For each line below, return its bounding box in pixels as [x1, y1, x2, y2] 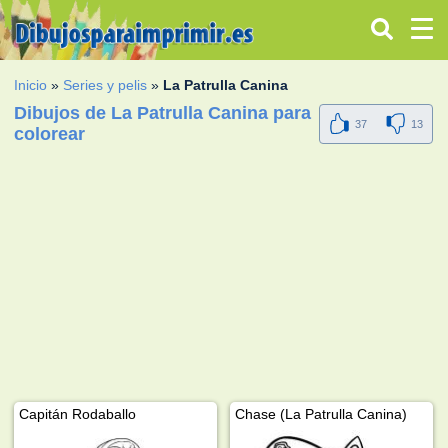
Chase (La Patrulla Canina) [235, 405, 408, 422]
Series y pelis [63, 76, 148, 93]
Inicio [14, 76, 48, 93]
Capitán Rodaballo [19, 405, 137, 422]
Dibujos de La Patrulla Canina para [14, 102, 312, 123]
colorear [14, 123, 86, 144]
